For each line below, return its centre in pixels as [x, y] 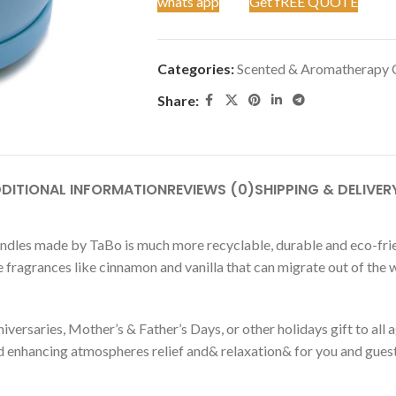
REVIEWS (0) [210, 189]
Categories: [195, 69]
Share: [178, 100]
